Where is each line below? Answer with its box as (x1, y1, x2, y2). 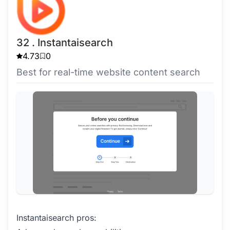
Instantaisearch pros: (16, 213, 97, 223)
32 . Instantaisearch (16, 36, 113, 49)
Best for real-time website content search (16, 67, 200, 78)
